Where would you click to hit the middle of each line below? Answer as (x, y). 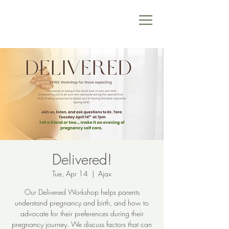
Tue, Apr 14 (70, 174)
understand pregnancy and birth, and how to (82, 203)
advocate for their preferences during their (82, 213)
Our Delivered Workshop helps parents (82, 192)
